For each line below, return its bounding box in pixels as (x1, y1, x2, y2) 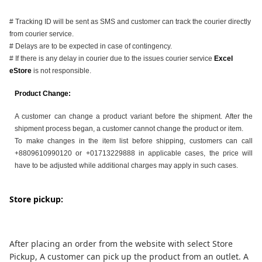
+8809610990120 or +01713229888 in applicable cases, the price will (15, 149, 253, 157)
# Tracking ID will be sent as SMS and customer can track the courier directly (9, 18, 251, 26)
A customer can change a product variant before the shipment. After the (15, 112, 253, 120)
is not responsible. (32, 67, 91, 75)
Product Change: (15, 89, 71, 98)
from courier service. (9, 30, 74, 38)
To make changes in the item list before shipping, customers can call (15, 137, 253, 145)
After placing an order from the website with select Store (9, 238, 233, 249)
